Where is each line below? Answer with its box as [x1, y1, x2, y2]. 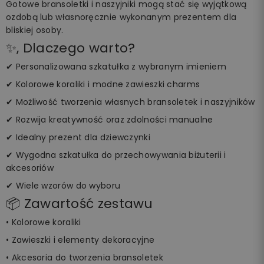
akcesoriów [6, 161, 54, 174]
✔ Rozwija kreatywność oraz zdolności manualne [6, 113, 213, 126]
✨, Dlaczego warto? [6, 38, 136, 57]
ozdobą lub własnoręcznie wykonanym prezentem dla [6, 11, 237, 23]
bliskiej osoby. [6, 24, 64, 36]
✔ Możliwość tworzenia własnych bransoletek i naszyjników [6, 95, 255, 108]
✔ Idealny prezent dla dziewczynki [6, 131, 150, 143]
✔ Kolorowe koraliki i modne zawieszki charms [6, 78, 200, 90]
